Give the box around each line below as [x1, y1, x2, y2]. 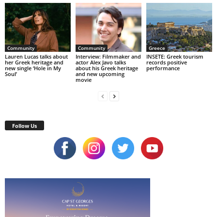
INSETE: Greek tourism [146, 53, 203, 61]
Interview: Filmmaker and [75, 53, 141, 61]
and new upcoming [75, 70, 124, 78]
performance [146, 64, 180, 72]
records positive [146, 59, 187, 66]
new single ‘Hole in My [5, 64, 61, 72]
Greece [148, 45, 165, 52]
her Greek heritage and [5, 59, 63, 66]
